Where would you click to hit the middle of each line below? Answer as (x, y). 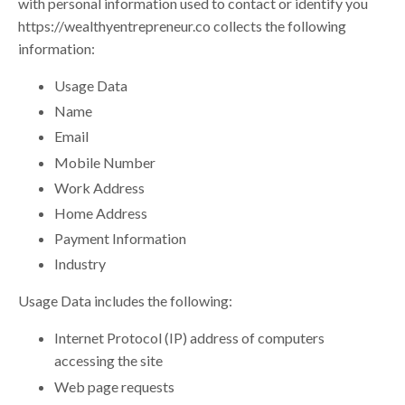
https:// (41, 26)
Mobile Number (105, 162)
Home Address (101, 213)
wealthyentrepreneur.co (137, 26)
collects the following (278, 26)
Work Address (99, 187)
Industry (80, 264)
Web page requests (114, 386)
